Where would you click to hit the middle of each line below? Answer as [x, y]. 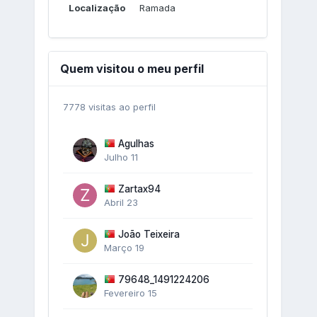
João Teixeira [149, 234]
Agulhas [136, 143]
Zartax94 [139, 189]
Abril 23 [121, 202]
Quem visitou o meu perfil [132, 68]
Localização [97, 7]
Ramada [157, 7]
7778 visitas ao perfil [109, 106]
